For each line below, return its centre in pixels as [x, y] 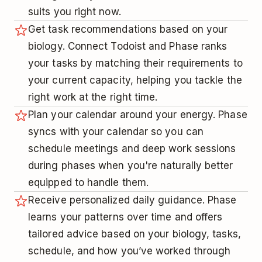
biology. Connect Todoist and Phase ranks [128, 46]
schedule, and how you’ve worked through [130, 251]
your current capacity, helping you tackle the [135, 80]
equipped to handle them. [89, 183]
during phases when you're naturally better [131, 166]
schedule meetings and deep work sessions [132, 149]
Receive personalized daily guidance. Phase [132, 200]
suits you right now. [75, 12]
